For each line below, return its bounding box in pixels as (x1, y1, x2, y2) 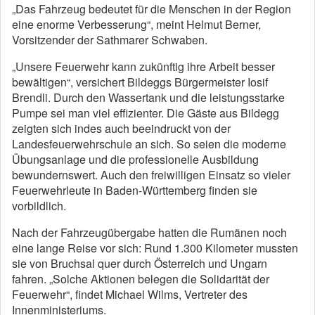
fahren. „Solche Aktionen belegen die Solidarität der (12, 271, 269, 288)
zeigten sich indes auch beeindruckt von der (12, 120, 231, 137)
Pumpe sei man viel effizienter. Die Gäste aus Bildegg (12, 105, 279, 122)
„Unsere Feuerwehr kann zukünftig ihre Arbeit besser (12, 58, 275, 75)
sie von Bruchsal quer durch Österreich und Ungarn (12, 255, 267, 272)
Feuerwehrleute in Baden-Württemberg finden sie (12, 182, 257, 199)
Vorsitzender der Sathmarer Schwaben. (12, 32, 207, 49)
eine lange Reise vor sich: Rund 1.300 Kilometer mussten (12, 240, 298, 257)
